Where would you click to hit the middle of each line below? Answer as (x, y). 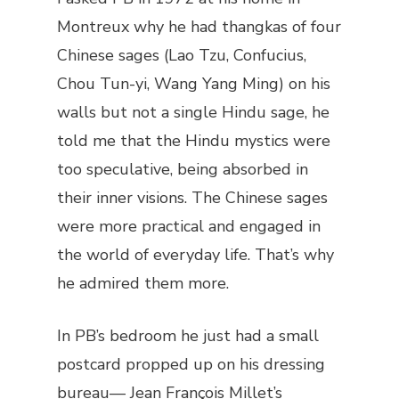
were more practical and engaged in (189, 226)
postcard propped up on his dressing (191, 364)
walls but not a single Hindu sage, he (193, 112)
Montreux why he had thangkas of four (199, 27)
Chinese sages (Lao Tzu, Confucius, (182, 55)
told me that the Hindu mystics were (194, 141)
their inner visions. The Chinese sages (192, 198)
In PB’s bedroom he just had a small (188, 336)
